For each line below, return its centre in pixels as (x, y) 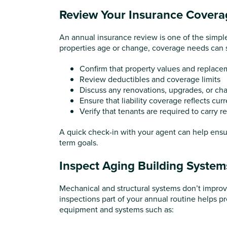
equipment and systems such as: (117, 209)
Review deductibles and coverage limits (150, 79)
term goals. (79, 142)
